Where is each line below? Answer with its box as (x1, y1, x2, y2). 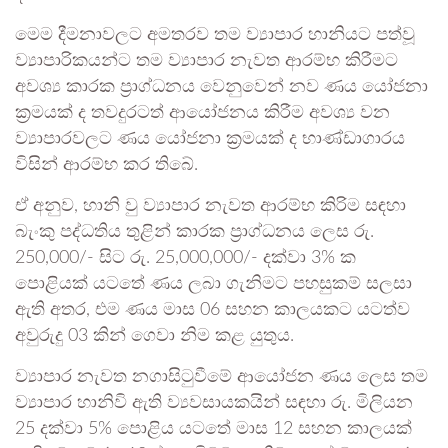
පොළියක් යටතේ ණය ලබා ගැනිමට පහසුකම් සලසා (15, 275, 412, 294)
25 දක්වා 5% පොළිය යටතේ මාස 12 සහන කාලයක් (15, 420, 412, 439)
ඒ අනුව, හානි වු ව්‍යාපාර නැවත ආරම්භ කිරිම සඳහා (15, 197, 406, 216)
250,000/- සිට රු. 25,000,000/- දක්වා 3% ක (15, 249, 356, 268)
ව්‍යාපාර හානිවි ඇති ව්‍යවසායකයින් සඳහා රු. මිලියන (15, 394, 413, 413)
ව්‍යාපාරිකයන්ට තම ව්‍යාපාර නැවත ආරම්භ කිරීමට (15, 52, 398, 71)
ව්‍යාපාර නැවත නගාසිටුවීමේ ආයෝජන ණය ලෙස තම (15, 368, 428, 387)
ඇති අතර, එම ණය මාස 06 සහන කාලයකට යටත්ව (15, 301, 410, 320)
